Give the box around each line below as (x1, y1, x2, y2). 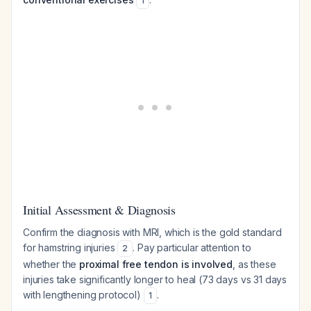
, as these (232, 258, 276, 270)
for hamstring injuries (23, 242, 118, 253)
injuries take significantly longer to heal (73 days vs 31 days (23, 274, 287, 285)
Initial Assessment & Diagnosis (23, 201, 176, 218)
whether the (23, 258, 80, 270)
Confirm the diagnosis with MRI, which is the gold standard (23, 226, 282, 238)
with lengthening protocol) (23, 289, 144, 301)
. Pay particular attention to (133, 242, 251, 253)
